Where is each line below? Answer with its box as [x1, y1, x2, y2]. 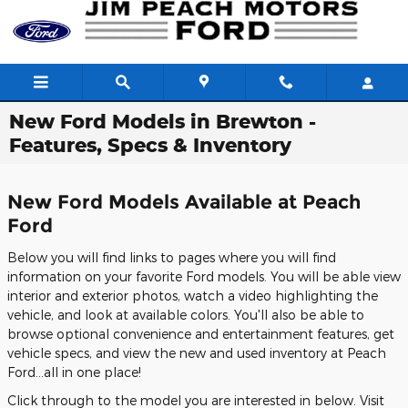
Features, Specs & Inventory [9, 133, 291, 157]
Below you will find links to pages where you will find [7, 249, 336, 265]
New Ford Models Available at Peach [7, 190, 361, 213]
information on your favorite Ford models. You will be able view [7, 268, 401, 284]
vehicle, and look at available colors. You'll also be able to [7, 306, 364, 322]
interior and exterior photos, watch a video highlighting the [7, 287, 378, 303]
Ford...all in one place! [7, 363, 141, 380]
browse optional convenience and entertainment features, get [7, 325, 394, 342]
